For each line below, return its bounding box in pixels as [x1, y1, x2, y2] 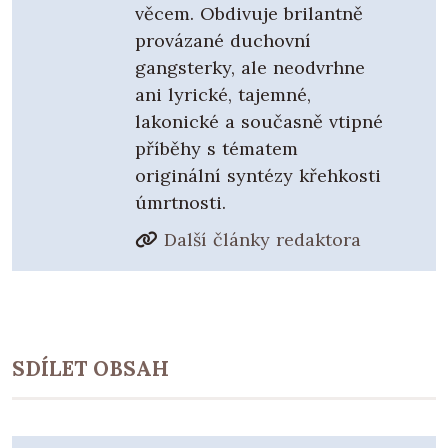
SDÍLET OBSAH [12, 354, 169, 382]
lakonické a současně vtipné [135, 109, 383, 133]
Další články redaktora [164, 227, 361, 251]
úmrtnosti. [135, 190, 227, 214]
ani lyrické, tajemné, [135, 82, 312, 106]
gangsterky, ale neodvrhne [135, 55, 366, 79]
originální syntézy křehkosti [135, 163, 382, 187]
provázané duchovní [135, 28, 312, 52]
